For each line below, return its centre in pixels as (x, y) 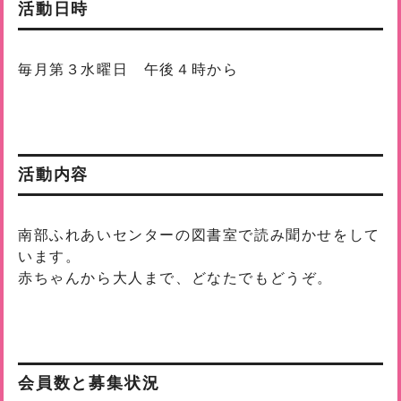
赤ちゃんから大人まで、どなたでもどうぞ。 (175, 278)
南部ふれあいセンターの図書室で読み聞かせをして (199, 235)
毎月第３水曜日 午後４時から (128, 69)
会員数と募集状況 (89, 383)
